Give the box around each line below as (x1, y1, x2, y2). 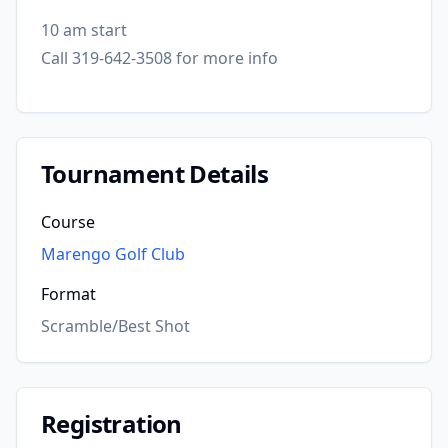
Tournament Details (41, 157, 269, 190)
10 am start (41, 19, 127, 41)
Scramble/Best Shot (41, 315, 190, 337)
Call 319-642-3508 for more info (41, 47, 278, 69)
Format (41, 283, 96, 305)
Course (41, 211, 95, 233)
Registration (41, 407, 182, 440)
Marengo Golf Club (41, 243, 185, 265)
